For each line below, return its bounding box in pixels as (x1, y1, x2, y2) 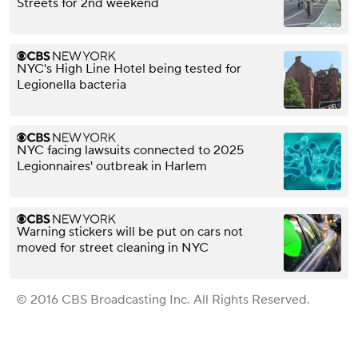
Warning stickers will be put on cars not (17, 223, 243, 240)
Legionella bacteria (17, 76, 126, 93)
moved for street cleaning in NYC (17, 239, 209, 256)
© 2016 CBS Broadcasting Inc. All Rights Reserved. (16, 291, 310, 308)
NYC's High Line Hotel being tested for (17, 60, 241, 77)
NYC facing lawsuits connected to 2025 (17, 141, 244, 158)
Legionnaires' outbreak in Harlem (17, 157, 207, 174)
